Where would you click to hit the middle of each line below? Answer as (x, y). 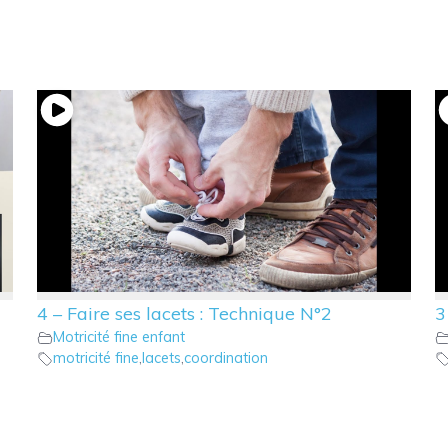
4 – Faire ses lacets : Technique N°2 (184, 314)
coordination (225, 358)
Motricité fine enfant (118, 337)
